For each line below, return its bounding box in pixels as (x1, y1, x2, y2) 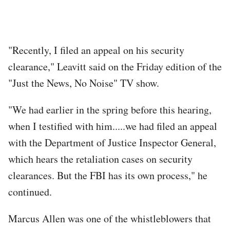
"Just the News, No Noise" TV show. (8, 75, 163, 90)
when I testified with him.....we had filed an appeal (8, 119, 217, 133)
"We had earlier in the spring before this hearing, (8, 102, 212, 117)
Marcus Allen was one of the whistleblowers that (8, 211, 211, 225)
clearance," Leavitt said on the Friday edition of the (8, 59, 222, 73)
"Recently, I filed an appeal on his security (8, 43, 184, 57)
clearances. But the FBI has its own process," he (8, 168, 207, 182)
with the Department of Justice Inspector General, (8, 135, 216, 149)
